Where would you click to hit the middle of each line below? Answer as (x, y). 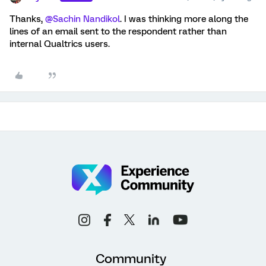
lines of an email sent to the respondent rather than (118, 31)
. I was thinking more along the (184, 19)
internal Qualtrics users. (61, 44)
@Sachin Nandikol (83, 19)
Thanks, (27, 19)
